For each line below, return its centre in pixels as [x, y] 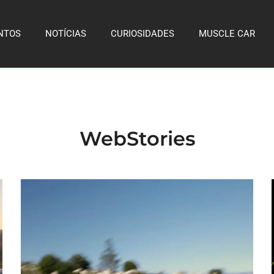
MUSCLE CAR [227, 34]
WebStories [137, 139]
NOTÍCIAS [66, 34]
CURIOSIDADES [143, 34]
